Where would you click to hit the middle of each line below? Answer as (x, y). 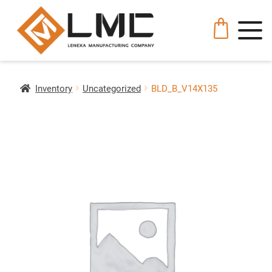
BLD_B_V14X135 (184, 88)
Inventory (54, 88)
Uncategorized (111, 88)
